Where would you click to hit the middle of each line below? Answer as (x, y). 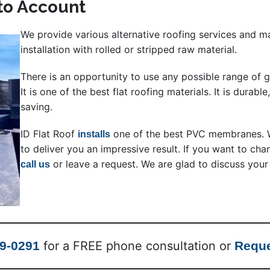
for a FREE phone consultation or (137, 246)
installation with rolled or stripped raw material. (128, 50)
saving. (36, 107)
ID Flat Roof (49, 134)
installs (94, 134)
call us (35, 165)
